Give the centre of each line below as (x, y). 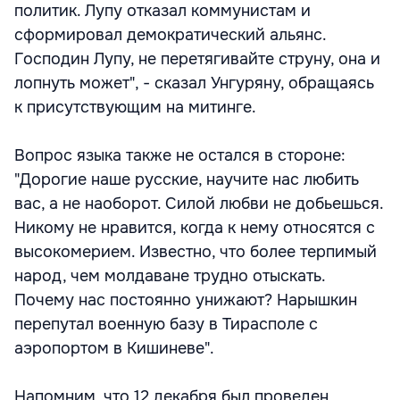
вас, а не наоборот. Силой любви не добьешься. (199, 204)
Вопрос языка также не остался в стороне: (180, 155)
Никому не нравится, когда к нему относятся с (195, 228)
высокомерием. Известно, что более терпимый (196, 252)
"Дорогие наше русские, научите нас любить (187, 179)
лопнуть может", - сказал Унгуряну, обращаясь (194, 83)
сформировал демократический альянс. (170, 35)
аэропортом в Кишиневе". (114, 348)
